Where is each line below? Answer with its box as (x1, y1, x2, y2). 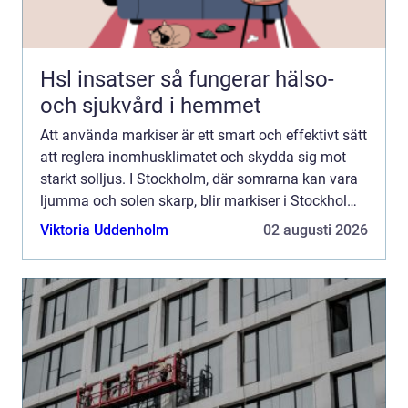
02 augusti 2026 (263, 221, 368, 240)
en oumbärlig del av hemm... (40, 214, 222, 232)
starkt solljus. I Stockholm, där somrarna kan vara (40, 170, 358, 189)
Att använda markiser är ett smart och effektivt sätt (40, 127, 367, 145)
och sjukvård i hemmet (40, 93, 261, 119)
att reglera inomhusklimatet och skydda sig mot (40, 148, 346, 167)
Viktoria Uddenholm (40, 221, 168, 240)
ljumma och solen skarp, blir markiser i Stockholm (40, 192, 360, 210)
